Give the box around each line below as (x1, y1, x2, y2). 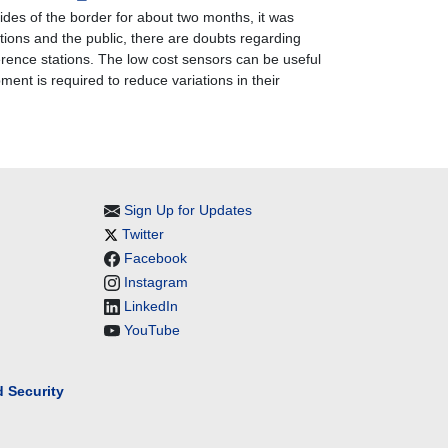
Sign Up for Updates (123, 202, 252, 218)
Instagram (123, 274, 188, 290)
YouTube (123, 322, 180, 338)
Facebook (123, 250, 187, 266)
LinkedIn (123, 298, 178, 314)
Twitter (121, 226, 164, 242)
